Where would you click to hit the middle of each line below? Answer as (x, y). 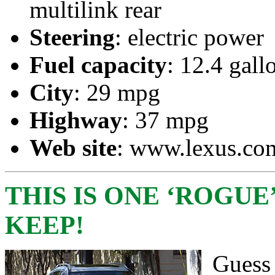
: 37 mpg (165, 120)
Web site (73, 147)
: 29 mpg (117, 92)
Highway (76, 120)
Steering (72, 37)
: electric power (189, 37)
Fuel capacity (98, 64)
